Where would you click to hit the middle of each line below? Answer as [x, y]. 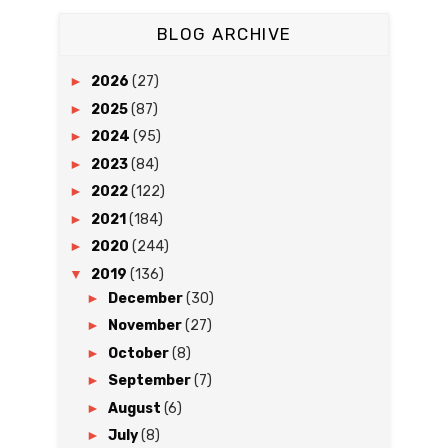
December [146, 298]
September [150, 380]
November [146, 325]
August [135, 408]
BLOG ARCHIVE [224, 34]
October [139, 353]
